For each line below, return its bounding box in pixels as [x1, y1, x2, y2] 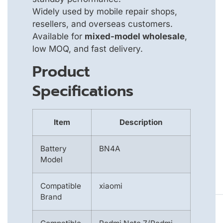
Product [32, 60, 90, 84]
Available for [32, 31, 85, 41]
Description [119, 117, 163, 127]
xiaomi [99, 181, 122, 191]
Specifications [32, 80, 133, 103]
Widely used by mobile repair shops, [32, 6, 177, 16]
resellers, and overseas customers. [32, 18, 173, 29]
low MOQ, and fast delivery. [32, 43, 143, 54]
